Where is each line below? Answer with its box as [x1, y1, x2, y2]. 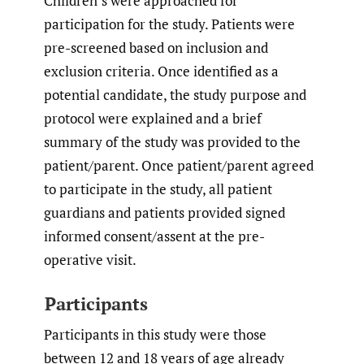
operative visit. [44, 249, 136, 269]
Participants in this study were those [44, 325, 266, 344]
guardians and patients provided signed [44, 202, 285, 222]
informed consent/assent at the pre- [44, 226, 265, 245]
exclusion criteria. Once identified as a [44, 61, 279, 80]
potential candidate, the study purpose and [44, 84, 306, 104]
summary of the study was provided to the [44, 132, 301, 151]
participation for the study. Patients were [44, 14, 295, 33]
